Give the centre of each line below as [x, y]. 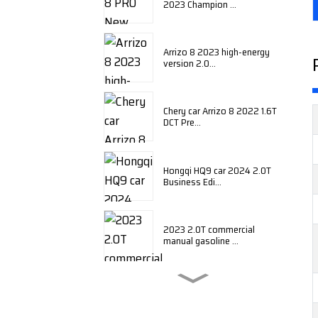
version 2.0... [190, 64]
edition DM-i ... [192, 300]
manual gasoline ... [201, 241]
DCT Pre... [182, 122]
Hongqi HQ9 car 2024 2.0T [217, 170]
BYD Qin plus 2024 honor [214, 289]
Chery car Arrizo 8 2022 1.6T [220, 111]
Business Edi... [192, 181]
